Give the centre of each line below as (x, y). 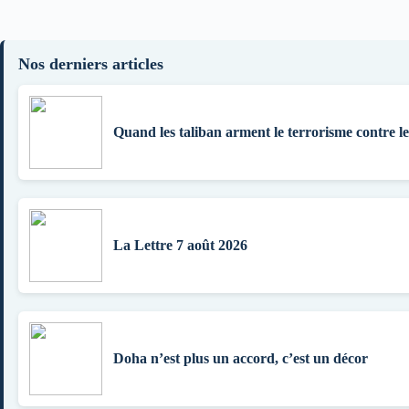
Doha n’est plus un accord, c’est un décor (241, 358)
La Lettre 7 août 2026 (180, 245)
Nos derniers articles (91, 63)
